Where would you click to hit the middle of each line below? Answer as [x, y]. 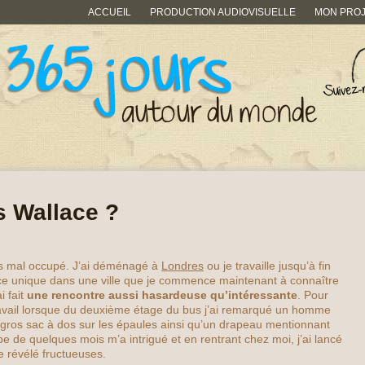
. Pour [313, 295]
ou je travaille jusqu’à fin [267, 266]
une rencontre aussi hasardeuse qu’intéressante [162, 295]
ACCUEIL [110, 12]
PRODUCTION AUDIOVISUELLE [223, 12]
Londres [182, 266]
